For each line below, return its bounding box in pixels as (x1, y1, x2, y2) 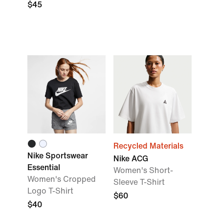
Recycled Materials (113, 142, 183, 150)
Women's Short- (113, 166, 173, 175)
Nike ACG (113, 154, 148, 163)
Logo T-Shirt (27, 187, 73, 195)
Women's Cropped (27, 175, 96, 183)
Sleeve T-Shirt (113, 178, 165, 186)
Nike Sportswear (27, 152, 88, 160)
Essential (27, 163, 60, 172)
